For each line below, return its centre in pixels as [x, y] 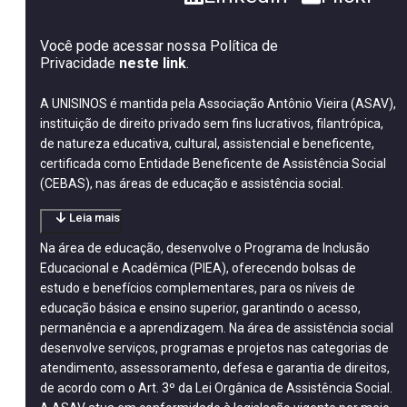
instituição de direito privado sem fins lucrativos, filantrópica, [212, 124]
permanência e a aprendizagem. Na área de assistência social [217, 328]
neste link [153, 63]
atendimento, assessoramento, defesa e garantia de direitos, [215, 368]
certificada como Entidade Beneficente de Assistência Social [213, 164]
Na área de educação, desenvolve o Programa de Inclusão [205, 248]
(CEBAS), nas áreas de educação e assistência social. [192, 184]
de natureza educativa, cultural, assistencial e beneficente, [207, 144]
